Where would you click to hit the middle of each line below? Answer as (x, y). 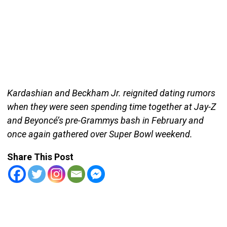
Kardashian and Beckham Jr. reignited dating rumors (111, 93)
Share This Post (40, 157)
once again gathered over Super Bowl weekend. (100, 134)
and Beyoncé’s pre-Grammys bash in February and (105, 120)
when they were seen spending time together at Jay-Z (111, 106)
